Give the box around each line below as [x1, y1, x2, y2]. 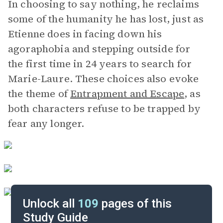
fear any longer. [8, 116, 85, 130]
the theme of [8, 87, 70, 101]
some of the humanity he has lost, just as [8, 12, 204, 26]
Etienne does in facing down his [8, 27, 162, 41]
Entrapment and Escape [70, 87, 185, 101]
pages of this [99, 197, 172, 211]
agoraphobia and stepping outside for [8, 42, 191, 56]
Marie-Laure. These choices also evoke [8, 72, 199, 86]
